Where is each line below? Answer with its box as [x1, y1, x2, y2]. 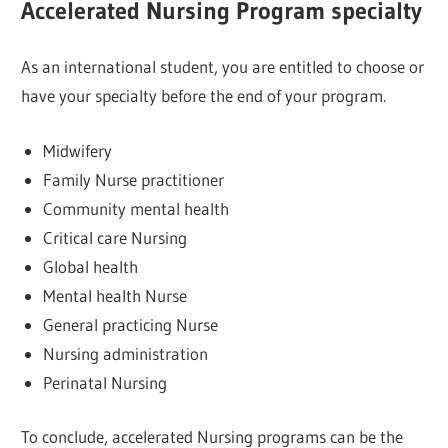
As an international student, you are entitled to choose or [21, 56, 425, 78]
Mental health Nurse [42, 284, 187, 306]
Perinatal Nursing [42, 371, 167, 393]
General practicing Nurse [42, 313, 218, 335]
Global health [42, 255, 138, 277]
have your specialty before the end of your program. [21, 85, 387, 107]
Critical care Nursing [42, 226, 187, 248]
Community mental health [42, 197, 229, 219]
